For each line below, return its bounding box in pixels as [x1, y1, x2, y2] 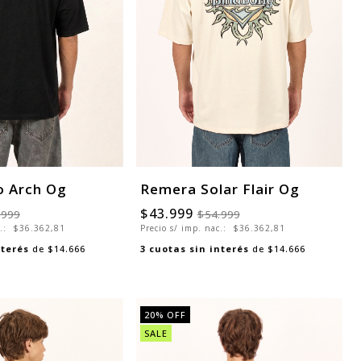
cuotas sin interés [148, 242, 249, 255]
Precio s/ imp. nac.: [139, 222, 230, 234]
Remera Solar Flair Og [139, 179, 300, 198]
